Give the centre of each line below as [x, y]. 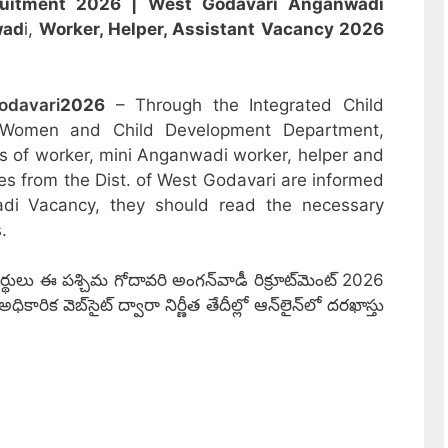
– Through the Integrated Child [244, 104]
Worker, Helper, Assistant [147, 29]
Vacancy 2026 [322, 29]
